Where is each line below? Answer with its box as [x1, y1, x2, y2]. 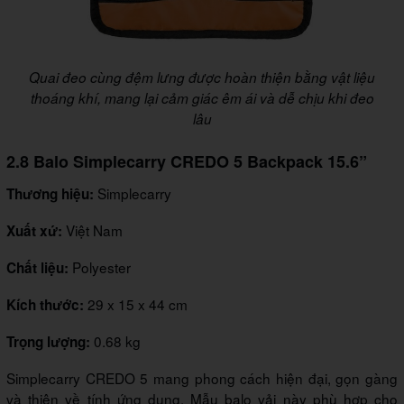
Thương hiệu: [6, 184, 97, 205]
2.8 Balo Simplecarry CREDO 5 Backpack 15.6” [6, 150, 367, 174]
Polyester [69, 257, 131, 278]
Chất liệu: [6, 258, 69, 279]
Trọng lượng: [6, 332, 90, 353]
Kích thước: [6, 295, 84, 316]
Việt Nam [66, 220, 123, 241]
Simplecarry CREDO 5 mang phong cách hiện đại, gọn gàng [6, 368, 398, 389]
